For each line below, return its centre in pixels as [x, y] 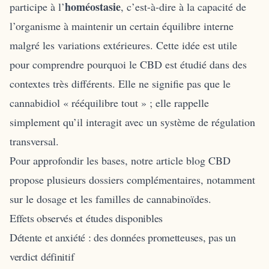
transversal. [34, 141]
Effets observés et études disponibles [86, 218]
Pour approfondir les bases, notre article [98, 160]
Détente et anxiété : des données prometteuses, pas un [123, 237]
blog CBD [208, 160]
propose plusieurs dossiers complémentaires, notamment [132, 179]
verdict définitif [42, 256]
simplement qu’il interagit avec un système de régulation [132, 122]
